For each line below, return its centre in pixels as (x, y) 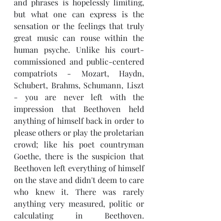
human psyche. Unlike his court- (79, 50)
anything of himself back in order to (79, 121)
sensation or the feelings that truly (79, 26)
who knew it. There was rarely (79, 192)
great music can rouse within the (79, 38)
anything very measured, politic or (79, 203)
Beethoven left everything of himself (79, 168)
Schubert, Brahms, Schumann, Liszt (79, 85)
